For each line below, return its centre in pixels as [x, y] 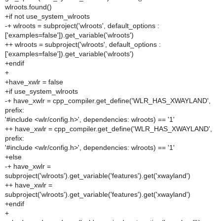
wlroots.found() [28, 7]
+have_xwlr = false [34, 82]
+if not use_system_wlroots [47, 16]
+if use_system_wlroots [41, 91]
